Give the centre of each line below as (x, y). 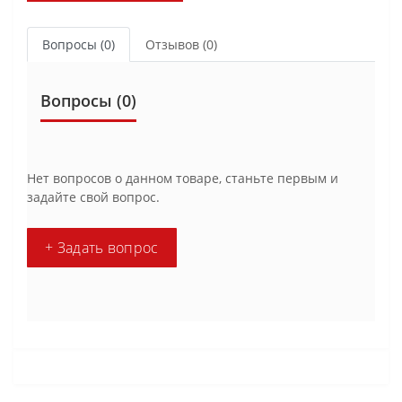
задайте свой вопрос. (93, 197)
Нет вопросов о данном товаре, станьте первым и (183, 178)
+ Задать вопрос (102, 247)
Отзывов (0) (181, 44)
